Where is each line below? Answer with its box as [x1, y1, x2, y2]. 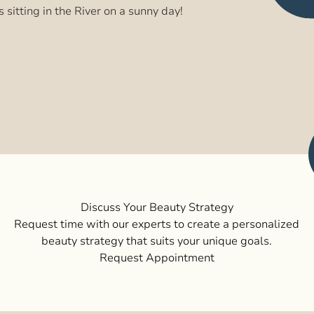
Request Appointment [99, 250, 214, 266]
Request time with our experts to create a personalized [14, 217, 300, 232]
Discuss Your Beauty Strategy [80, 200, 233, 215]
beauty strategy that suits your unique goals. [41, 233, 273, 249]
